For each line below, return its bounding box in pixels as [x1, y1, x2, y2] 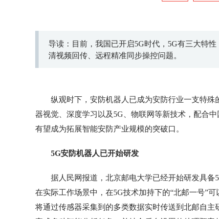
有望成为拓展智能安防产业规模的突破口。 [35, 125, 184, 133]
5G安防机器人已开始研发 [51, 149, 139, 157]
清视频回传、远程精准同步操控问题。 [48, 51, 181, 60]
